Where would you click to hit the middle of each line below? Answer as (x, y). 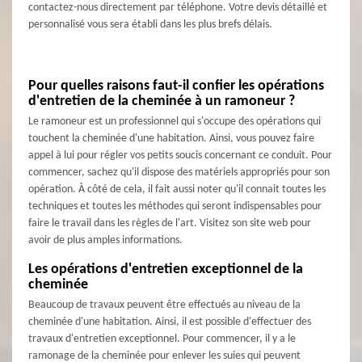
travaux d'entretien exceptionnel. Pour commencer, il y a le (162, 339)
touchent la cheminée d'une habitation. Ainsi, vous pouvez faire (171, 139)
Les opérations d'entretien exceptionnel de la (166, 270)
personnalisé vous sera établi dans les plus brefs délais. (150, 25)
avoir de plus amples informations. (105, 241)
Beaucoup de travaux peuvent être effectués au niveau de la (164, 305)
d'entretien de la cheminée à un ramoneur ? (162, 102)
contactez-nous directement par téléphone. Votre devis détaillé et (178, 8)
